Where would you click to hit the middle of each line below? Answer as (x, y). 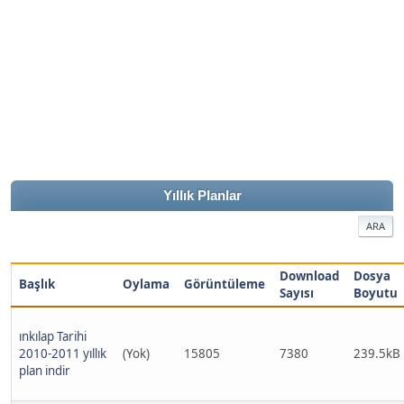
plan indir (45, 371)
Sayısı (297, 293)
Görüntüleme (225, 284)
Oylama (146, 284)
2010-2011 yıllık (63, 353)
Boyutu (376, 293)
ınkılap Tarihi (53, 336)
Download (309, 276)
